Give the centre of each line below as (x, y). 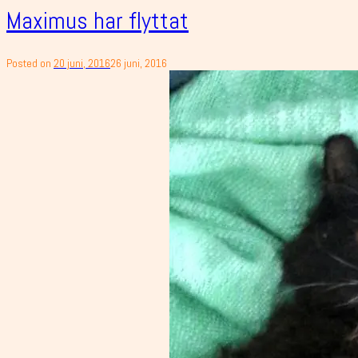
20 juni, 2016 (82, 63)
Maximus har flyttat (97, 20)
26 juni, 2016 (139, 63)
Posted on (30, 63)
